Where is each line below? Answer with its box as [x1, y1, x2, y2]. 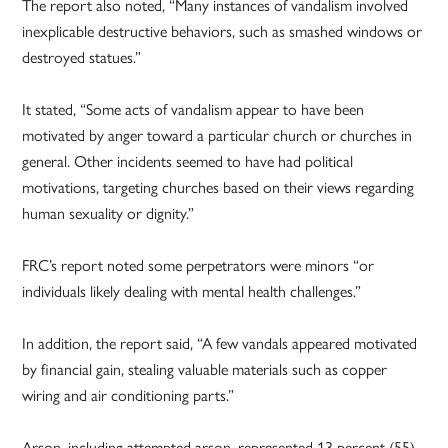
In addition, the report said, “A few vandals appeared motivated [22, 331, 418, 355]
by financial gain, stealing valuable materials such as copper [22, 357, 388, 381]
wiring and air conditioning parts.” [22, 383, 235, 407]
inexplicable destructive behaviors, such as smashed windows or [22, 19, 423, 43]
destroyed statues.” [22, 45, 142, 69]
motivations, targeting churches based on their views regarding [22, 175, 415, 199]
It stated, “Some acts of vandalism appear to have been [22, 97, 365, 121]
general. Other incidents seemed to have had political [22, 149, 354, 173]
